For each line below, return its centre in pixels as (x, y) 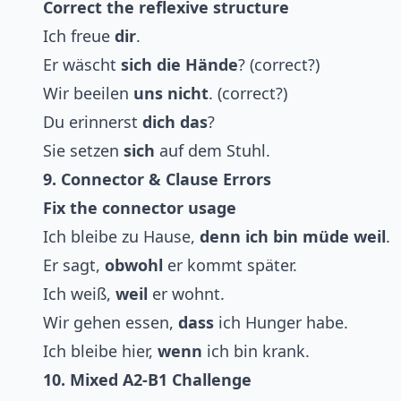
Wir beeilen (88, 94)
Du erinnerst (93, 122)
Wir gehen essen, (111, 323)
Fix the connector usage (140, 208)
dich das (175, 122)
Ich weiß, (79, 294)
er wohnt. (186, 294)
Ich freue (79, 36)
